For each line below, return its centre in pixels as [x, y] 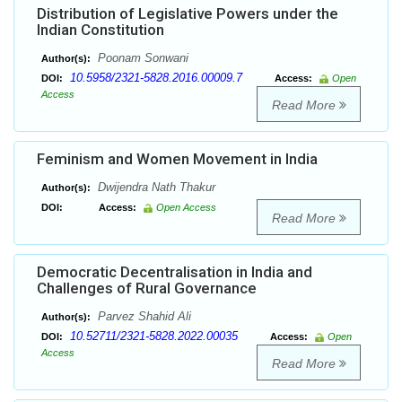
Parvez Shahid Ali [143, 317]
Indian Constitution [100, 30]
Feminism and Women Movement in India [177, 159]
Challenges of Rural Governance [147, 288]
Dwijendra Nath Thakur [155, 188]
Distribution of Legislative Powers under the [188, 14]
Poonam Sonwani [141, 58]
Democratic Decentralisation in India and [175, 272]
